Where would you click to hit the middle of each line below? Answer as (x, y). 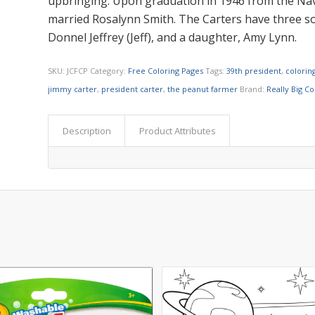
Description (87, 130)
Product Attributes (178, 130)
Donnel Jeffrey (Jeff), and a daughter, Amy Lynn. (173, 38)
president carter (133, 89)
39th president (254, 70)
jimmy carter (73, 89)
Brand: (253, 89)
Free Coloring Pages (166, 70)
